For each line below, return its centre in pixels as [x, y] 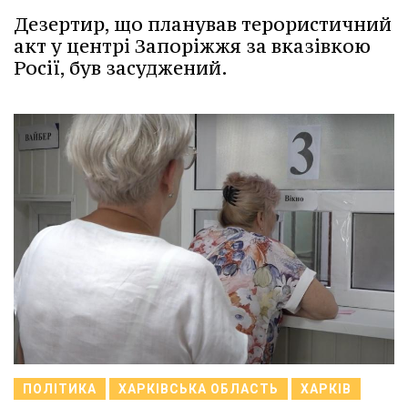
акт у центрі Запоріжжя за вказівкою [192, 46]
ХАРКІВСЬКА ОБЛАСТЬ [199, 389]
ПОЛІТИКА [60, 389]
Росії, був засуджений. [121, 68]
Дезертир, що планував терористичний [203, 25]
